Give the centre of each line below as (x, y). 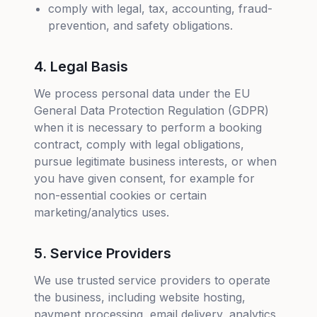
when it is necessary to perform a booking (148, 127)
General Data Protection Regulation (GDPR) (151, 110)
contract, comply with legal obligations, (139, 144)
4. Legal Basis (81, 67)
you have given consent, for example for (144, 178)
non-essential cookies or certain (120, 195)
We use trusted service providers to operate (152, 280)
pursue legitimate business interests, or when (155, 161)
